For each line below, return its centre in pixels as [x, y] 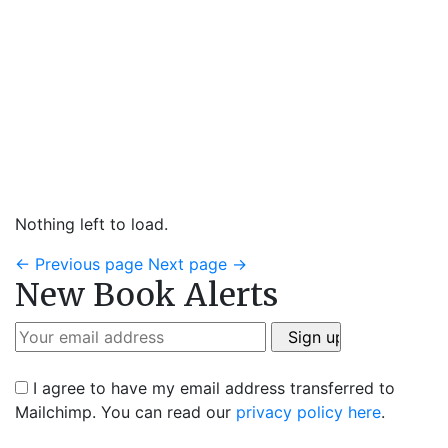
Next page [190, 264]
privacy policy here [308, 412]
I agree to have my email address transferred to [211, 388]
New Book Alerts [146, 295]
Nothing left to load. [91, 224]
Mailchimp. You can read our [125, 412]
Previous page [86, 264]
